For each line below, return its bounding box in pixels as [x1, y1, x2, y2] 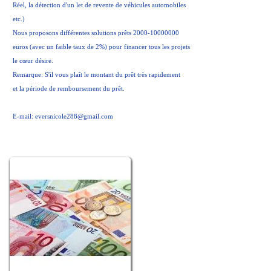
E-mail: [13, 113, 35, 120]
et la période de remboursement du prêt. [13, 85, 125, 92]
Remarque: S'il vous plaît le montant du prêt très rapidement [13, 71, 180, 78]
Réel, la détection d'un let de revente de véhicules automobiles [13, 1, 186, 8]
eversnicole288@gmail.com [35, 113, 113, 120]
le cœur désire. [13, 57, 53, 64]
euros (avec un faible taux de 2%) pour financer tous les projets [13, 43, 190, 50]
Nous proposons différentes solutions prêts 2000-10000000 [13, 29, 179, 36]
